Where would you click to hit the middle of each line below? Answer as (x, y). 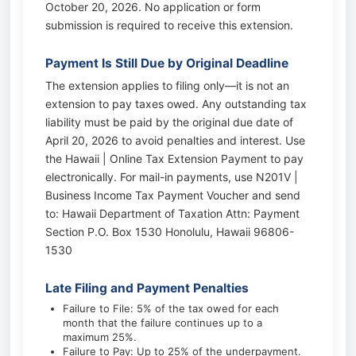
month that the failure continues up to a (163, 323)
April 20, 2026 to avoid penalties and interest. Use (175, 140)
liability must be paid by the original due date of (169, 122)
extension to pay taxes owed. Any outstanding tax (176, 104)
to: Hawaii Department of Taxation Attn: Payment (172, 213)
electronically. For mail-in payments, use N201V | (172, 177)
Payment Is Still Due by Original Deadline (167, 63)
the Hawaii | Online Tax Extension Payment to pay (174, 159)
